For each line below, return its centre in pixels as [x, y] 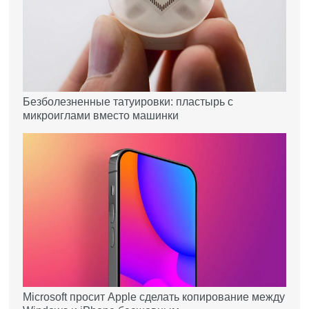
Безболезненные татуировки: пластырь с [128, 102]
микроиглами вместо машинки [101, 116]
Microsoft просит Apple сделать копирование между [154, 297]
